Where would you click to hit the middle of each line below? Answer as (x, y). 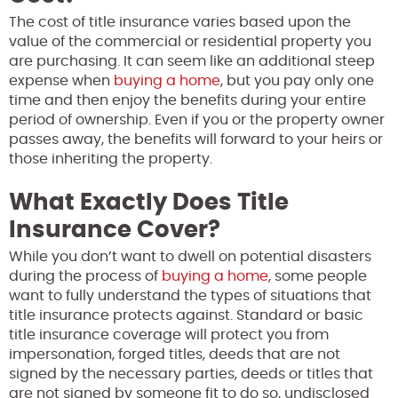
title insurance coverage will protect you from (169, 334)
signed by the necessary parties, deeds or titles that (191, 374)
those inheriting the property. (111, 159)
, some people (318, 276)
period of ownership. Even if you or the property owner (197, 119)
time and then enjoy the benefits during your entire (187, 100)
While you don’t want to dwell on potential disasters (190, 256)
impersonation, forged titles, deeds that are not (175, 354)
